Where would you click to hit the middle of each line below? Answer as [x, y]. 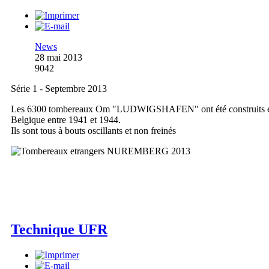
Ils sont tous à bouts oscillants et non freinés [93, 130]
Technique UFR [59, 229]
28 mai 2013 [59, 57]
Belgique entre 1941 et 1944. [66, 119]
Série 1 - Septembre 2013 [59, 88]
